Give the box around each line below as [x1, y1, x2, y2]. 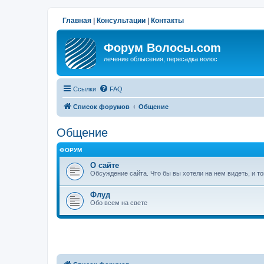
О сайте [90, 160, 119, 170]
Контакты [151, 16, 184, 25]
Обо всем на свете [90, 199, 147, 206]
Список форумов [73, 103, 130, 110]
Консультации [97, 16, 146, 25]
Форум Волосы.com [104, 41, 221, 54]
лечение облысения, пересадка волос [104, 55, 217, 62]
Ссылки [73, 85, 96, 93]
